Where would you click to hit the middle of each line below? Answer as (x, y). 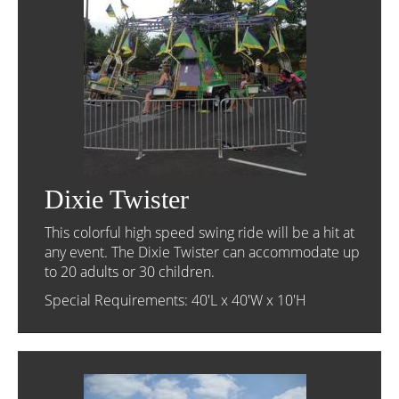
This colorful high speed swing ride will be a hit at (199, 232)
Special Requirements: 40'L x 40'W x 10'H (175, 300)
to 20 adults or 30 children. (130, 272)
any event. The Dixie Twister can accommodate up (202, 252)
